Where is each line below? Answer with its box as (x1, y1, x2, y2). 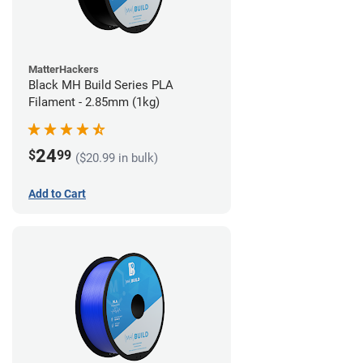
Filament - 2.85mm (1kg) (28, 95, 160, 110)
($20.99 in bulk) (75, 150, 158, 165)
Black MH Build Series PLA (28, 78, 173, 93)
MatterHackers (28, 63, 99, 76)
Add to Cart (28, 187, 86, 201)
